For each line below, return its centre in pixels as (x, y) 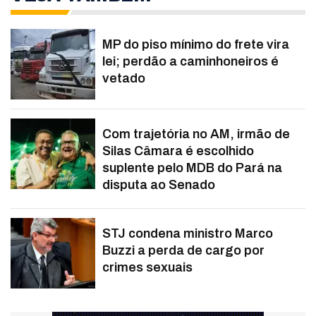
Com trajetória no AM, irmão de (196, 134)
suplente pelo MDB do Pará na (192, 168)
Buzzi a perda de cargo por (183, 251)
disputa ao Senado (159, 185)
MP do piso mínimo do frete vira (196, 45)
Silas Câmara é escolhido (178, 151)
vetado (124, 79)
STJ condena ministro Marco (188, 234)
